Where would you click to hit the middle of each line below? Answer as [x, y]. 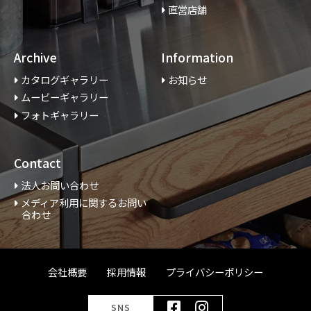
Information [197, 57]
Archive [35, 57]
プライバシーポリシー [214, 272]
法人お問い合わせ [59, 185]
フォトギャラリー [59, 115]
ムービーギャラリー [64, 98]
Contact [37, 163]
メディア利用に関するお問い [83, 203]
